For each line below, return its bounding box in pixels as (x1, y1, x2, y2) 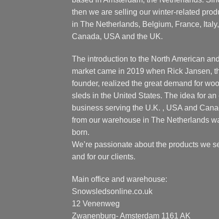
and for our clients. (72, 152, 135, 161)
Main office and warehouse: (72, 175, 167, 183)
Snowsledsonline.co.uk (72, 187, 153, 196)
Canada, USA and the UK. (72, 32, 163, 41)
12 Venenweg (72, 199, 120, 208)
